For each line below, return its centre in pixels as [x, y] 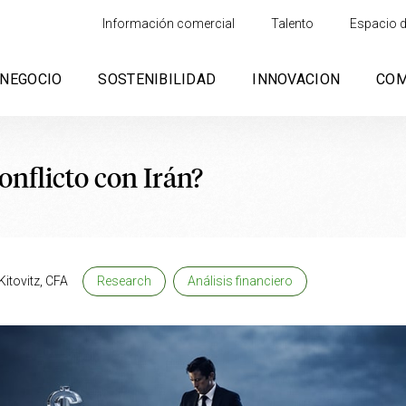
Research [124, 281]
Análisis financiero [240, 281]
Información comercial [169, 24]
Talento [293, 24]
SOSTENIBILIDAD [157, 79]
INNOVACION [296, 79]
